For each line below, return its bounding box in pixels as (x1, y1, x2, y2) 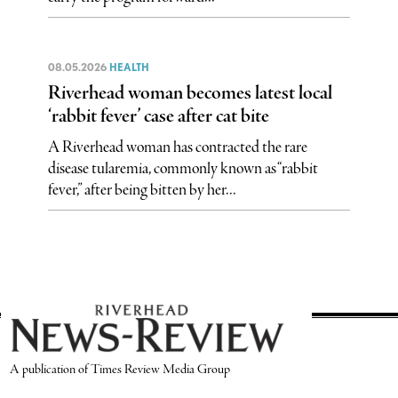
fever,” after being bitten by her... (47, 179, 236, 201)
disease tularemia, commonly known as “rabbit (47, 157, 318, 179)
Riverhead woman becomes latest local (47, 79, 332, 107)
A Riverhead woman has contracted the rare (47, 136, 307, 158)
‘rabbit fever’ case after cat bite (47, 102, 269, 130)
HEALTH (108, 60, 149, 74)
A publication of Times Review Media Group (10, 360, 231, 378)
